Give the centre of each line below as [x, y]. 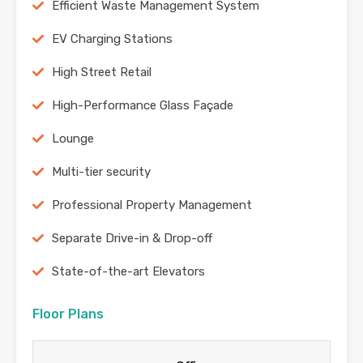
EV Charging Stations [112, 39]
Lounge [73, 139]
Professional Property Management [152, 205]
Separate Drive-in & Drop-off [132, 239]
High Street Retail [102, 73]
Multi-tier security [101, 172]
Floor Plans [68, 314]
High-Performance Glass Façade [143, 106]
